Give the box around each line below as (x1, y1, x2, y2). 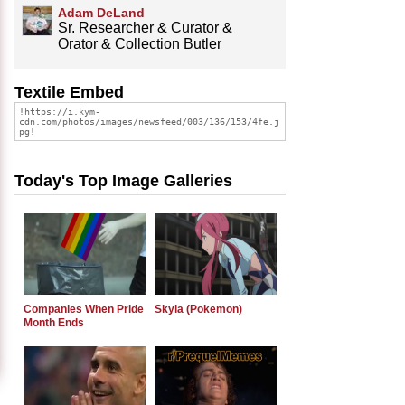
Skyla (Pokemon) (155, 302, 242, 316)
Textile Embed (14, 82, 124, 101)
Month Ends (24, 316, 84, 329)
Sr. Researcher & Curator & (58, 19, 232, 35)
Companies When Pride (24, 302, 144, 316)
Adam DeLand (58, 5, 145, 20)
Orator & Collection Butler (58, 35, 221, 52)
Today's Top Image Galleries (14, 171, 232, 190)
